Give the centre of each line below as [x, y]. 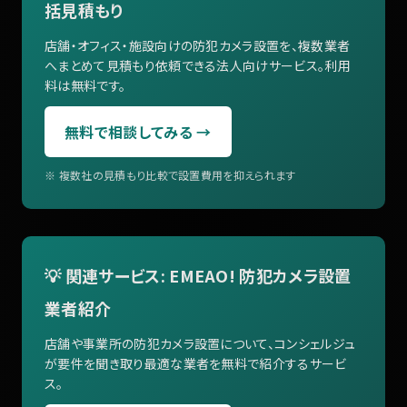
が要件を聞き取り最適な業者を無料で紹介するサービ [196, 363]
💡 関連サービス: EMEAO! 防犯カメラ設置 [198, 275]
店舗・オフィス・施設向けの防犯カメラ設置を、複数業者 [198, 45]
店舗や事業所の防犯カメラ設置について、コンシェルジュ [200, 343]
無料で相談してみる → [138, 131]
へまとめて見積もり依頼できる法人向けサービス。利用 [198, 65]
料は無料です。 [85, 85]
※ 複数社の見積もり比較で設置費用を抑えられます [170, 174]
